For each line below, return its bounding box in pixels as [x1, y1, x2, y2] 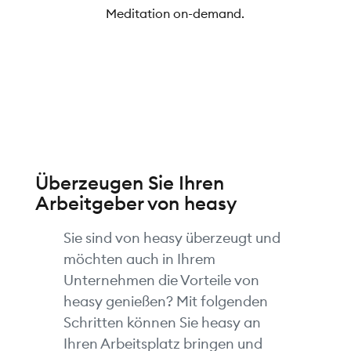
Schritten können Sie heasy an [63, 313, 261, 332]
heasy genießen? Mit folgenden [63, 292, 268, 311]
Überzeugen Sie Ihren [34, 171, 224, 195]
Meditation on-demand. [106, 5, 245, 22]
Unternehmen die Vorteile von [63, 271, 259, 290]
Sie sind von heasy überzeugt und [63, 229, 280, 248]
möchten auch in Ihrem [63, 250, 215, 269]
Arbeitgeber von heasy [34, 191, 237, 215]
